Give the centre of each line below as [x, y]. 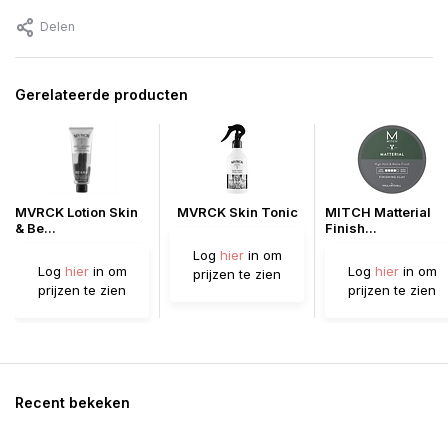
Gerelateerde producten [101, 94]
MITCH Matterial [378, 212]
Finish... [351, 228]
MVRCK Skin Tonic [237, 212]
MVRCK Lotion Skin [76, 212]
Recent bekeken [72, 402]
